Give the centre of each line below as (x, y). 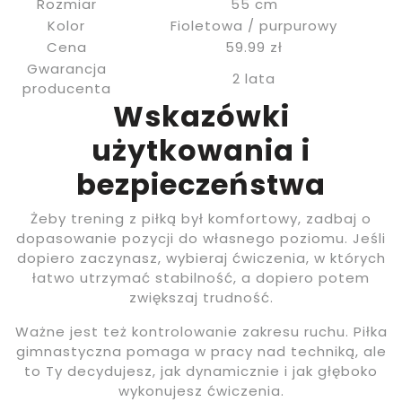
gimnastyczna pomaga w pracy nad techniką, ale (201, 351)
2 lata (254, 78)
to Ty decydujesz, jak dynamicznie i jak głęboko (201, 371)
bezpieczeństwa (201, 184)
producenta (66, 88)
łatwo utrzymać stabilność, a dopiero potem (201, 277)
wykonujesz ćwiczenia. (201, 390)
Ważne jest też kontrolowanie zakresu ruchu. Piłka (201, 331)
